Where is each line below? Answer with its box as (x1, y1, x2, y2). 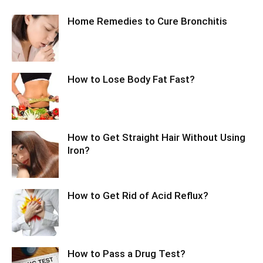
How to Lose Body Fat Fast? (68, 73, 195, 86)
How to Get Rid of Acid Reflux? (68, 190, 208, 202)
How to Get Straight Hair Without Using (68, 131, 245, 144)
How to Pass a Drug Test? (68, 248, 186, 260)
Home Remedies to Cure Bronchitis (68, 15, 227, 28)
